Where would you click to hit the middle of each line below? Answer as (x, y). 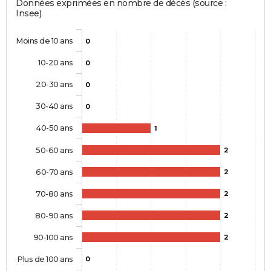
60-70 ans (54, 171)
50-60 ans (54, 150)
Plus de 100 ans (45, 259)
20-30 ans (54, 84)
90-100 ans (53, 237)
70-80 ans (54, 193)
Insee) (29, 13)
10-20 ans (55, 62)
